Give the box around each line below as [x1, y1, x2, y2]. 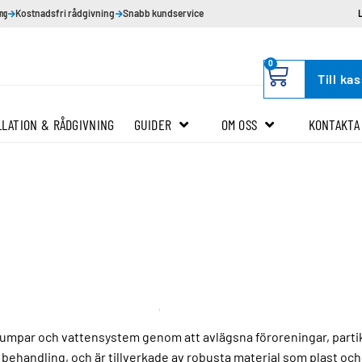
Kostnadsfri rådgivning [15, 6, 115, 19]
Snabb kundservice [123, 6, 204, 19]
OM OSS [221, 116, 258, 133]
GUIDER [133, 116, 172, 133]
